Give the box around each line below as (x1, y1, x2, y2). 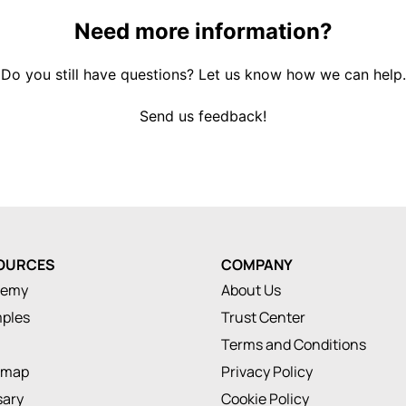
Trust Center (221, 307, 305, 327)
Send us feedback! (140, 107, 266, 125)
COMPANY (221, 255, 293, 275)
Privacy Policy (221, 362, 313, 382)
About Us (221, 280, 281, 300)
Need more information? (73, 18, 333, 44)
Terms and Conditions (221, 334, 366, 354)
